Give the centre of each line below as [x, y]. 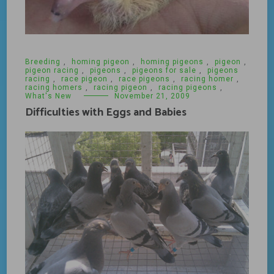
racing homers [54, 88]
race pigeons [145, 79]
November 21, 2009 [153, 96]
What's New [49, 96]
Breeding [43, 62]
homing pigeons [172, 62]
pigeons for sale [165, 71]
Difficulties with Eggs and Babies [106, 113]
